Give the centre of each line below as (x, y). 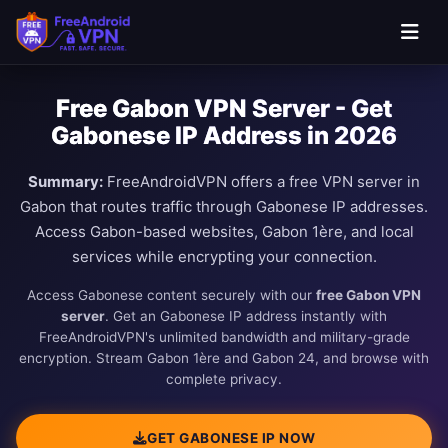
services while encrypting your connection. (224, 256)
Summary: (65, 181)
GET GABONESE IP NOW (231, 437)
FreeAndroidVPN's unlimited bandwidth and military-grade (224, 337)
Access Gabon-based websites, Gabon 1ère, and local (224, 231)
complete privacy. (224, 379)
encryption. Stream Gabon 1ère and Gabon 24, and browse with (224, 358)
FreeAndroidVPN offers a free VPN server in (261, 181)
